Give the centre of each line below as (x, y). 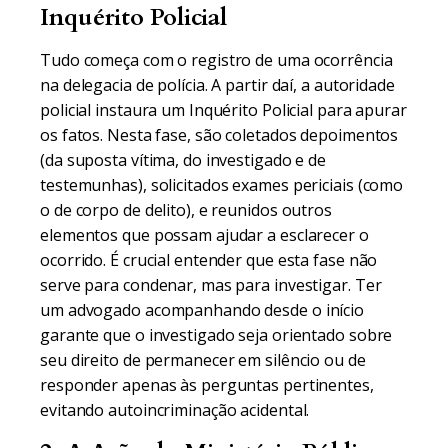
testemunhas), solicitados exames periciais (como (222, 185)
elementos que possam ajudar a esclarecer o (204, 235)
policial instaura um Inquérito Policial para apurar (223, 110)
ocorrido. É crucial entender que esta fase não (209, 260)
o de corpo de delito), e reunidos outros (186, 210)
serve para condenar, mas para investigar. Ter (211, 285)
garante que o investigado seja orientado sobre (216, 335)
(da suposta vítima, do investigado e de (183, 160)
